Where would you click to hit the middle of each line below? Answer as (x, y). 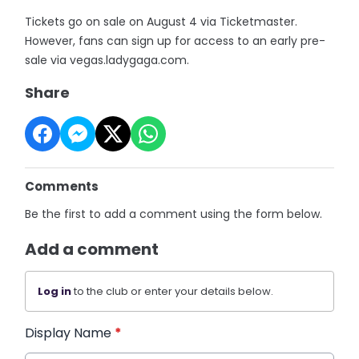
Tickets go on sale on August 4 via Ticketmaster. (161, 21)
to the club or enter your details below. (173, 291)
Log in (55, 291)
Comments (62, 186)
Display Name (70, 333)
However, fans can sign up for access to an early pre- (175, 40)
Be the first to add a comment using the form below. (174, 214)
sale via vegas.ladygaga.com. (107, 60)
